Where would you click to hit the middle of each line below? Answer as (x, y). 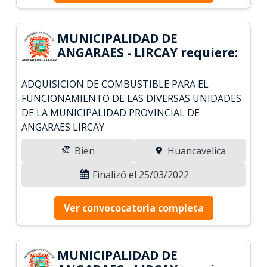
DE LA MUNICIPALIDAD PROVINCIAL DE (111, 112)
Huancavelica (195, 150)
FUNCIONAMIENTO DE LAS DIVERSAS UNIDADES (132, 98)
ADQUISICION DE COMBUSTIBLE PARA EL (115, 84)
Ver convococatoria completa (133, 208)
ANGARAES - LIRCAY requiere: (148, 52)
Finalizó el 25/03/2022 (139, 174)
